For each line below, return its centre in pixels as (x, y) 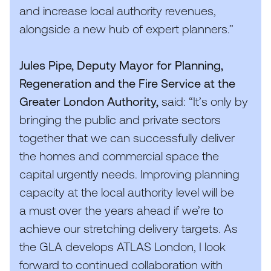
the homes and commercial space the (119, 155)
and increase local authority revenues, (118, 10)
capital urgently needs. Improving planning (129, 174)
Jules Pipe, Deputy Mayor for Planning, (121, 65)
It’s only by (220, 101)
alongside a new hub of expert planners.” (128, 28)
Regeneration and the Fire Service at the (127, 83)
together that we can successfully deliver (127, 137)
